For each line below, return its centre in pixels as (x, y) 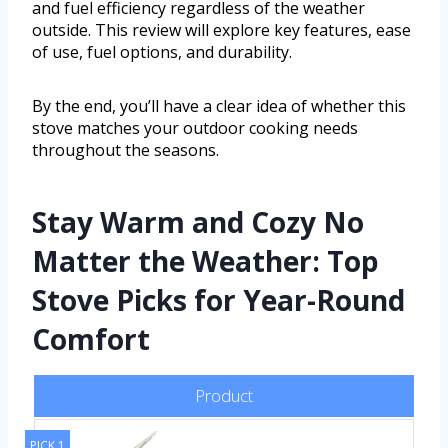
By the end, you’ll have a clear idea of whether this (219, 105)
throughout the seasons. (125, 149)
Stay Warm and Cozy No (198, 221)
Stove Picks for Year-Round (218, 299)
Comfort (91, 338)
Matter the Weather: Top (205, 260)
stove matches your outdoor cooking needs (195, 127)
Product (224, 395)
